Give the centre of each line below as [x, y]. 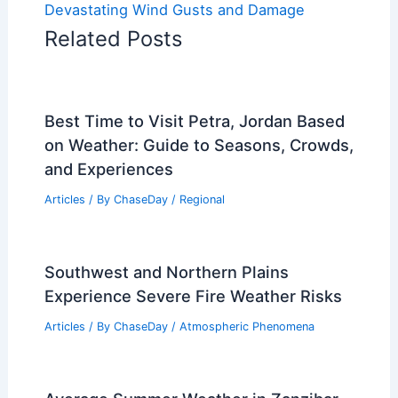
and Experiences [108, 169]
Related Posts [113, 39]
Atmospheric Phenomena [247, 326]
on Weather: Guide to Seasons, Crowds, [199, 145]
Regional [202, 200]
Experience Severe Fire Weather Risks [193, 295]
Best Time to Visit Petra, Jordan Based [194, 121]
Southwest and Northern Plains [166, 271]
